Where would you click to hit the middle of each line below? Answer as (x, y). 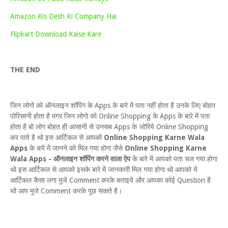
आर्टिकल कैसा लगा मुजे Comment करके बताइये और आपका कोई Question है (110, 180)
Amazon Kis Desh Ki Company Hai (63, 16)
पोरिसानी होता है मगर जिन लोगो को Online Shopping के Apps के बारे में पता (110, 116)
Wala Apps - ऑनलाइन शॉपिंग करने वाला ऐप (70, 159)
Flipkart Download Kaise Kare (56, 34)
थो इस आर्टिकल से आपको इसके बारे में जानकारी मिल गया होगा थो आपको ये (104, 169)
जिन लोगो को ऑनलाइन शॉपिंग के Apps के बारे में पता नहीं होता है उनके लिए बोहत (113, 105)
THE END (25, 70)
